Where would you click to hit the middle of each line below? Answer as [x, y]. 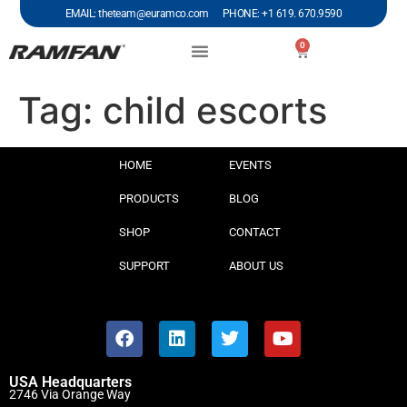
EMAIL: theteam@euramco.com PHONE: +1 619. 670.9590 [203, 14]
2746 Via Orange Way [70, 394]
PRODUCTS [149, 199]
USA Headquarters [70, 382]
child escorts [215, 110]
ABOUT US [256, 266]
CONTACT [255, 232]
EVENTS [250, 165]
